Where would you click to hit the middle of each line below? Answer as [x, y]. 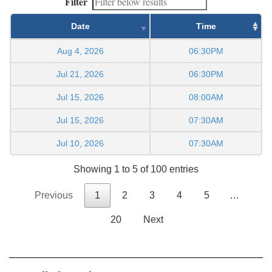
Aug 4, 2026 [80, 51]
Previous [54, 195]
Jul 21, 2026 [80, 74]
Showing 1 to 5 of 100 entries [136, 169]
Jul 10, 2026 [80, 143]
